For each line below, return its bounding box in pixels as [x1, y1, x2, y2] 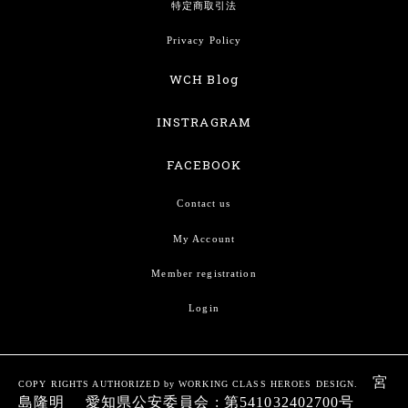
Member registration [151, 267, 257, 279]
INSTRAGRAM [156, 113, 252, 130]
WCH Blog [169, 70, 239, 87]
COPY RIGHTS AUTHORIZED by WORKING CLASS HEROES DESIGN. [18, 378, 372, 389]
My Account [172, 232, 236, 244]
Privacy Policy [166, 35, 242, 46]
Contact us [177, 198, 231, 209]
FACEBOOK [166, 156, 242, 173]
